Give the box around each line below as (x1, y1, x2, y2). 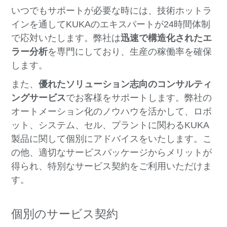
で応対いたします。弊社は (11, 33, 121, 44)
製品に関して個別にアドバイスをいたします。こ (11, 134, 212, 144)
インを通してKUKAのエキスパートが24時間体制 (11, 19, 211, 30)
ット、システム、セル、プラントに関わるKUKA (11, 120, 210, 131)
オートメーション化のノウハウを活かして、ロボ (11, 106, 212, 117)
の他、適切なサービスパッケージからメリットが (11, 147, 212, 158)
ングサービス (11, 93, 66, 103)
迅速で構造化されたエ (121, 33, 212, 44)
